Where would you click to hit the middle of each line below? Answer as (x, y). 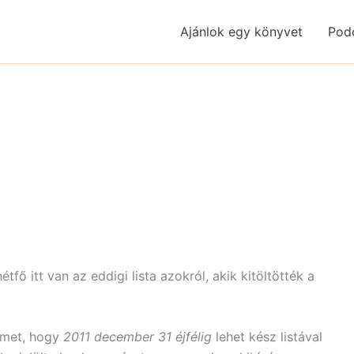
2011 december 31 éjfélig (137, 337)
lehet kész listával (267, 337)
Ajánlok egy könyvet (242, 32)
